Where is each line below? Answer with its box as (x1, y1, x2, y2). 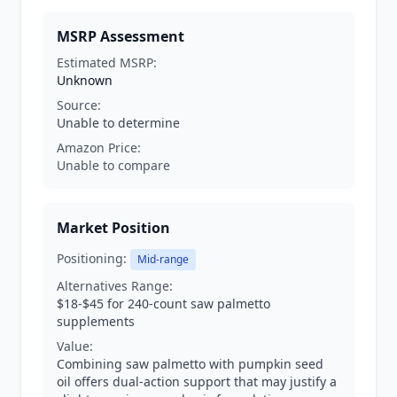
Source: (57, 97, 101, 113)
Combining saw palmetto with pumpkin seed (57, 355, 323, 372)
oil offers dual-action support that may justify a (57, 373, 337, 390)
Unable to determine (57, 114, 180, 131)
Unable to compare (57, 157, 170, 174)
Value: (57, 338, 93, 354)
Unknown (57, 72, 113, 89)
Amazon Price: (57, 139, 141, 156)
